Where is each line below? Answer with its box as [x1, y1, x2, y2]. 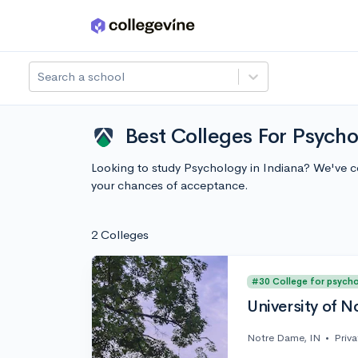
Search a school [38, 69, 125, 84]
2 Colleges [91, 227, 149, 242]
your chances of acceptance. [91, 177, 249, 193]
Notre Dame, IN [247, 331, 320, 345]
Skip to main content [17, 22, 129, 37]
